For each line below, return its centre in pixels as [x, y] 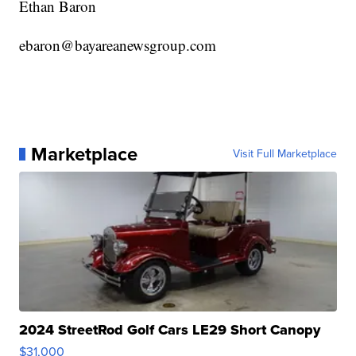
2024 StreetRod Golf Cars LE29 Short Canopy [170, 330]
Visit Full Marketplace [284, 154]
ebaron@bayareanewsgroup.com [118, 45]
